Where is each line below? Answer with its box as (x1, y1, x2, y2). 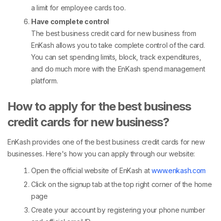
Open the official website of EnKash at (31, 166, 152, 175)
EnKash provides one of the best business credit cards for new (7, 138, 205, 147)
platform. (31, 76, 58, 85)
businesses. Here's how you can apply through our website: (7, 149, 195, 158)
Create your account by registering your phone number (31, 206, 205, 215)
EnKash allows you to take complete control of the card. (31, 41, 205, 50)
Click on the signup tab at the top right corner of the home (31, 180, 212, 189)
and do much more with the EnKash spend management (31, 65, 205, 74)
